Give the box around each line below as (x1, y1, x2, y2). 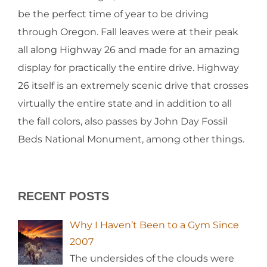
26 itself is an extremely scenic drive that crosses (18, 79, 249, 91)
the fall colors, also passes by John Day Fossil (18, 115, 228, 127)
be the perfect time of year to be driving (18, 8, 209, 20)
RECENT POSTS (18, 189, 109, 203)
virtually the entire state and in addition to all (18, 97, 232, 109)
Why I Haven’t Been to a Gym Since (70, 219, 239, 231)
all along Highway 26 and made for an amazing (18, 44, 240, 55)
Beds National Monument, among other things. (18, 133, 244, 145)
